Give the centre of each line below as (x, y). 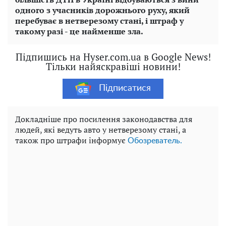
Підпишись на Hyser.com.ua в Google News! (113, 56)
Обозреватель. (155, 140)
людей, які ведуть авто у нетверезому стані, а (101, 129)
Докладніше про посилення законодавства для (104, 119)
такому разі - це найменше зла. (79, 31)
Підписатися (125, 89)
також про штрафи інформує (71, 140)
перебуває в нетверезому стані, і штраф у (99, 20)
